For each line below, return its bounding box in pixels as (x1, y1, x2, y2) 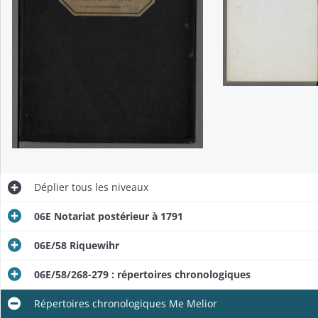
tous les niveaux (68, 180, 148, 194)
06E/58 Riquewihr (33, 238, 119, 252)
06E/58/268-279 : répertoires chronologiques (33, 267, 251, 281)
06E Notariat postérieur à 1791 (33, 209, 183, 223)
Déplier (33, 180, 69, 194)
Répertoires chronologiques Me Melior (33, 296, 217, 310)
